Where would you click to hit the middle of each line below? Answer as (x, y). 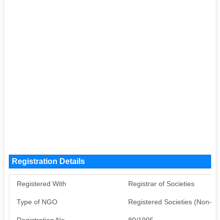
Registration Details (48, 161)
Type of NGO (37, 202)
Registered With (41, 183)
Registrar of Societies (161, 183)
